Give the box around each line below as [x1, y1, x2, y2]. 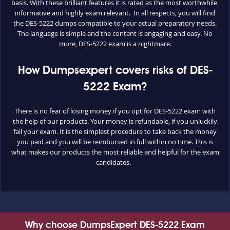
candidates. [96, 158, 134, 167]
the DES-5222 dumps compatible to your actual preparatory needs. [13, 18, 217, 28]
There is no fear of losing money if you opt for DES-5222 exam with [14, 106, 216, 116]
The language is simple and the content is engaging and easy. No [17, 29, 213, 38]
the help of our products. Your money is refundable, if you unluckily [13, 117, 217, 126]
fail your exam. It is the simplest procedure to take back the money [13, 127, 217, 136]
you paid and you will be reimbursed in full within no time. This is [17, 137, 213, 146]
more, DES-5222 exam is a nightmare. [59, 39, 171, 48]
